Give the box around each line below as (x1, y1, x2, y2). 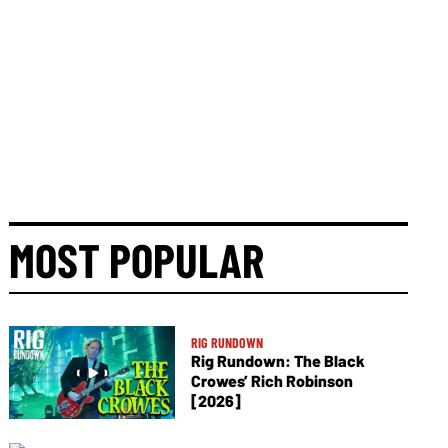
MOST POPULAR (9, 231, 265, 288)
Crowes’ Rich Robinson (190, 371, 353, 391)
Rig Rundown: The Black (190, 351, 365, 371)
